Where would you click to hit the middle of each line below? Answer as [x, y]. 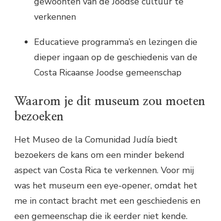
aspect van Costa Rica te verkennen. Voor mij [104, 170]
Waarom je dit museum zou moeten [110, 101]
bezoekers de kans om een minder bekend [99, 155]
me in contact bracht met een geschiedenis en [107, 201]
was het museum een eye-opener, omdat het [106, 186]
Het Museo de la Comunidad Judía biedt [96, 140]
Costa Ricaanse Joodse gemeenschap [108, 72]
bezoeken [39, 116]
